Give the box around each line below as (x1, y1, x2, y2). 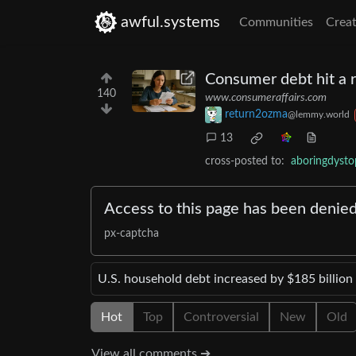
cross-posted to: (205, 156, 284, 168)
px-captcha (104, 228, 159, 240)
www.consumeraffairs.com (205, 92, 327, 103)
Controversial (184, 311, 259, 324)
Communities (239, 16, 313, 29)
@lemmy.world (288, 110, 350, 120)
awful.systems (121, 14, 220, 30)
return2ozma (225, 109, 288, 121)
